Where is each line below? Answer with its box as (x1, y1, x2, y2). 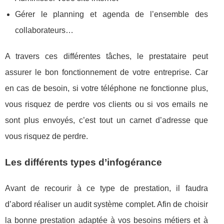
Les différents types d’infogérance (5, 157, 162, 167)
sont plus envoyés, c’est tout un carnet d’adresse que (5, 116, 208, 124)
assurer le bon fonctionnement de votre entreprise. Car (5, 68, 208, 76)
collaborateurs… (15, 26, 73, 34)
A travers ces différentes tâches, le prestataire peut (5, 52, 208, 60)
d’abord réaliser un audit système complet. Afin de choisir (5, 200, 208, 208)
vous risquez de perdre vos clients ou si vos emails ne (5, 100, 208, 108)
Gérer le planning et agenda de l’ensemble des (15, 10, 208, 18)
